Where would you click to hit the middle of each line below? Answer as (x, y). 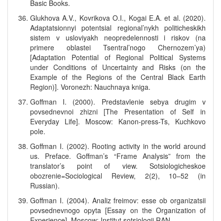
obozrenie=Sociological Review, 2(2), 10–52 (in (118, 176)
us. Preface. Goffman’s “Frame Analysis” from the (118, 156)
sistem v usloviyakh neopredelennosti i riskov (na (118, 37)
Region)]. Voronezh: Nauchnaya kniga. (90, 87)
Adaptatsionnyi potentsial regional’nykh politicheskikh (118, 28)
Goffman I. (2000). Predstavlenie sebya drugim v (118, 102)
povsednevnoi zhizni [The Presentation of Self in (118, 111)
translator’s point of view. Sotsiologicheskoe (118, 166)
